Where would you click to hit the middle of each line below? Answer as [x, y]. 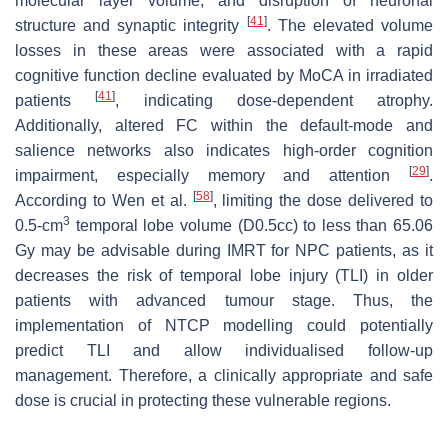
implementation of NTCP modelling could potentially [224, 325]
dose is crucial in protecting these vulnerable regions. [203, 400]
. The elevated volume [350, 25]
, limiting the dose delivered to [322, 200]
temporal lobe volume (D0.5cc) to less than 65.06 [251, 225]
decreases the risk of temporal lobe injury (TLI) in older [224, 275]
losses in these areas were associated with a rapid [224, 50]
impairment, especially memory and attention [212, 175]
